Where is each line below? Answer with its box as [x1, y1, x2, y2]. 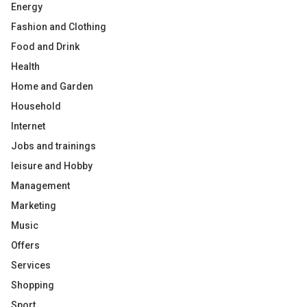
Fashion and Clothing [11, 21, 106, 32]
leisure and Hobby [11, 160, 93, 171]
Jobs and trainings [11, 140, 96, 151]
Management [11, 180, 70, 191]
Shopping [11, 280, 54, 291]
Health [11, 61, 40, 72]
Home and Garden [11, 81, 93, 92]
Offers [11, 240, 40, 251]
